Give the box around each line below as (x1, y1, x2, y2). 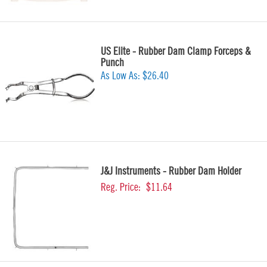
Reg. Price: (101, 182, 141, 193)
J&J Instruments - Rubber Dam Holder (101, 166, 241, 176)
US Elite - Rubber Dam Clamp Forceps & (101, 46, 251, 57)
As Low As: (101, 70, 142, 81)
